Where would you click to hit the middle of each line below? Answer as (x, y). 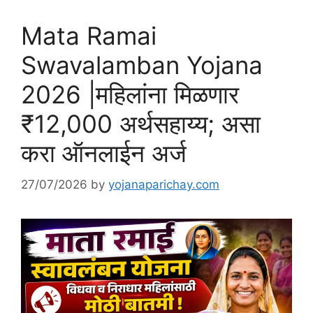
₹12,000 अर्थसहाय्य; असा (141, 124)
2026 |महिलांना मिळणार (130, 95)
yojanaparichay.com (164, 184)
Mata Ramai (89, 36)
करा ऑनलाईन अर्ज (104, 153)
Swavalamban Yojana (142, 65)
